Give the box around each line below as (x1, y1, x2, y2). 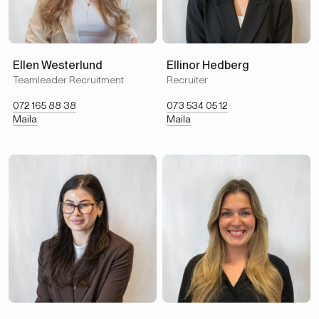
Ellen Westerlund (13, 58, 103, 72)
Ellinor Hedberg (167, 58, 249, 72)
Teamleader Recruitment (13, 74, 124, 85)
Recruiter (167, 74, 208, 85)
